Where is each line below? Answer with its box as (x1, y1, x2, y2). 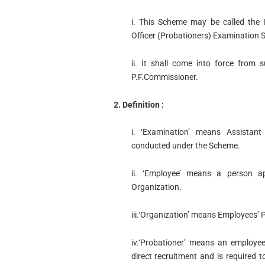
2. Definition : (113, 99, 164, 109)
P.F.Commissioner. (131, 72, 198, 82)
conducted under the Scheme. (131, 141, 240, 151)
